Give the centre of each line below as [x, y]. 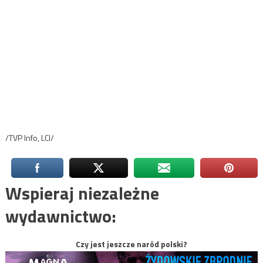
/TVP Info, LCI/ [29, 137]
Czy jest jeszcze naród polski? [131, 244]
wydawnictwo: [60, 216]
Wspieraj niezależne [82, 193]
